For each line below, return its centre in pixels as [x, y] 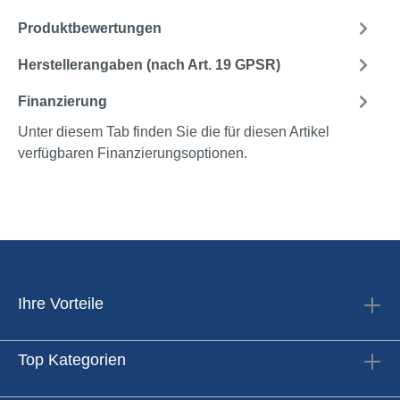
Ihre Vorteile [61, 303]
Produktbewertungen [90, 28]
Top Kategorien [72, 359]
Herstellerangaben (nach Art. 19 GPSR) [149, 64]
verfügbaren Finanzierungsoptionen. [133, 154]
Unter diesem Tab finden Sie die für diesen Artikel [174, 132]
